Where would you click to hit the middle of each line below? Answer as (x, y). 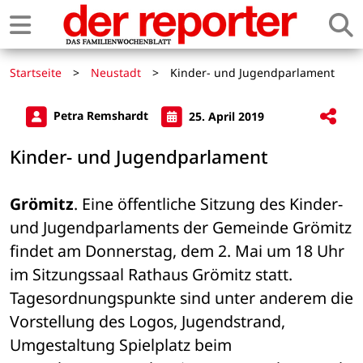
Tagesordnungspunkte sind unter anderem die (181, 298)
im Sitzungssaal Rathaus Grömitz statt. (151, 275)
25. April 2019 (225, 116)
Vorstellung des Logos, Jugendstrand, (147, 322)
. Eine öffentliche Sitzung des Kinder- (208, 204)
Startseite (36, 73)
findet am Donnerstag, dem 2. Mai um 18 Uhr (177, 251)
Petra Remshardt (101, 116)
